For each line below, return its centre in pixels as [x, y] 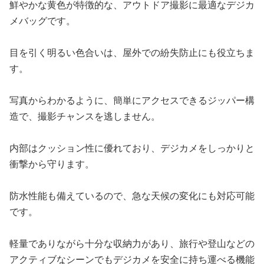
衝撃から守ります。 [52, 164]
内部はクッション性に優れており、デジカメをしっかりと [132, 148]
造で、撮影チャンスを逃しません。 [85, 116]
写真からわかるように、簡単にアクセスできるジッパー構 [132, 100]
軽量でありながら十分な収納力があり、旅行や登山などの [132, 243]
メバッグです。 [42, 21]
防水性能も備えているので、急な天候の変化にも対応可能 [132, 196]
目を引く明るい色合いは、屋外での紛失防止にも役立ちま [132, 52]
